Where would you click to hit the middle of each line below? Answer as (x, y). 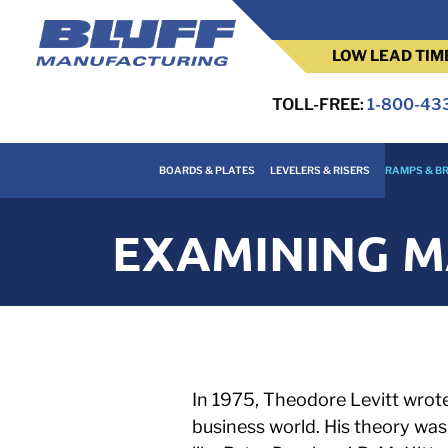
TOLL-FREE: (320, 104)
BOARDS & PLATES (206, 170)
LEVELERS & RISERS (319, 170)
